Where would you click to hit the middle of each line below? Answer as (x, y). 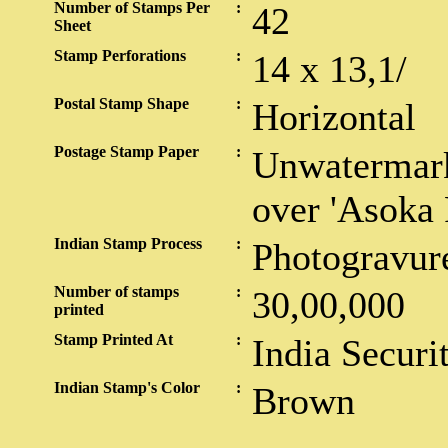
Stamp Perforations (120, 55)
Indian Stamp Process (128, 243)
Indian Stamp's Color (127, 387)
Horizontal (334, 117)
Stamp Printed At (113, 339)
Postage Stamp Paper (126, 151)
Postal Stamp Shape (121, 103)
